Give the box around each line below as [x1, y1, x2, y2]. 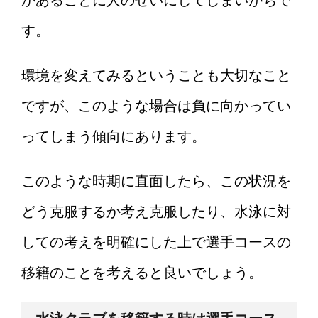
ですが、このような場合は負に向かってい [21, 98, 291, 114]
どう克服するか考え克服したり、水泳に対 [21, 204, 291, 220]
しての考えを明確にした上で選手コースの [21, 234, 291, 251]
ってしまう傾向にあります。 [21, 128, 206, 145]
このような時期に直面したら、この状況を [21, 173, 291, 190]
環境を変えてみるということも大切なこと [21, 67, 291, 84]
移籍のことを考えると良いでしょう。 [21, 265, 263, 281]
